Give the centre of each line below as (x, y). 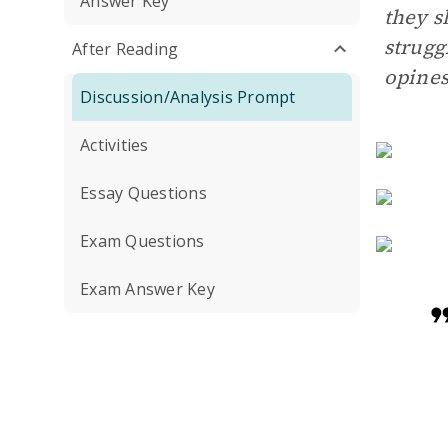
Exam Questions (142, 241)
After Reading (125, 49)
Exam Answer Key (147, 289)
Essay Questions (143, 193)
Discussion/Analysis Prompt (188, 97)
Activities (114, 145)
